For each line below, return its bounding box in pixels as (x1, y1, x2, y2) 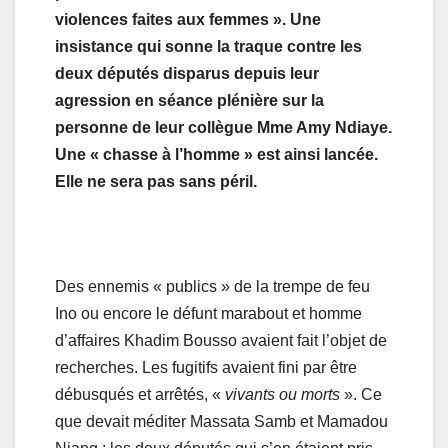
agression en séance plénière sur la (55, 92, 324, 110)
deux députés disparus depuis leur (55, 65, 319, 83)
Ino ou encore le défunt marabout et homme (55, 305, 362, 323)
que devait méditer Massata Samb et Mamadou (55, 413, 388, 431)
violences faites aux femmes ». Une (55, 11, 321, 29)
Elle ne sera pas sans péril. (55, 173, 257, 191)
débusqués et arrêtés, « (55, 386, 225, 404)
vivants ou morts (225, 386, 340, 404)
